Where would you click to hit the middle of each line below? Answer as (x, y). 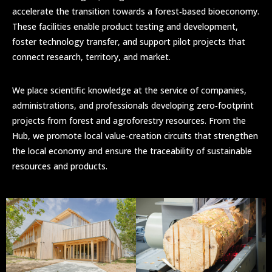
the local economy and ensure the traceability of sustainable (132, 151)
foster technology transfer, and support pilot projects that (129, 41)
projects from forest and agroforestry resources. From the (129, 120)
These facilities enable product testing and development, (125, 26)
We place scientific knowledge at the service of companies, (129, 90)
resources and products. (60, 166)
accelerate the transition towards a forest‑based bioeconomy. (136, 11)
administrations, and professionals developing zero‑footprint (133, 105)
